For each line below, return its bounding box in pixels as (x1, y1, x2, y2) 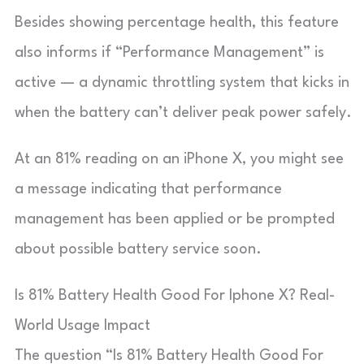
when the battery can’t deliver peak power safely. (15, 105, 352, 120)
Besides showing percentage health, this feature (15, 15, 339, 30)
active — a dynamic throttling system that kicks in (15, 75, 349, 90)
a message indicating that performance (15, 181, 282, 197)
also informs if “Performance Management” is (15, 45, 324, 60)
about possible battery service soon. (15, 241, 262, 257)
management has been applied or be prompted (15, 211, 335, 227)
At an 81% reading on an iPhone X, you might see (15, 151, 344, 167)
